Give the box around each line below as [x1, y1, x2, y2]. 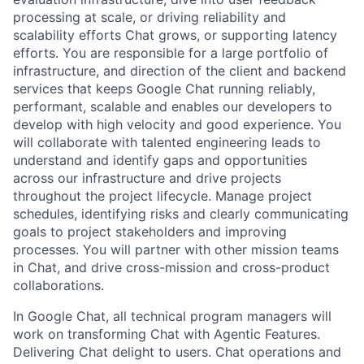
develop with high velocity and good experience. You [13, 116, 341, 133]
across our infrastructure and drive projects [13, 170, 281, 187]
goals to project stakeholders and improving [13, 223, 287, 240]
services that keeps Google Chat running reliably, [13, 80, 315, 97]
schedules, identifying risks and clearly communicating [13, 206, 349, 223]
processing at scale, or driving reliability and [13, 9, 286, 26]
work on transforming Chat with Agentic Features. [13, 326, 320, 343]
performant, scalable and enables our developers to [13, 98, 332, 115]
